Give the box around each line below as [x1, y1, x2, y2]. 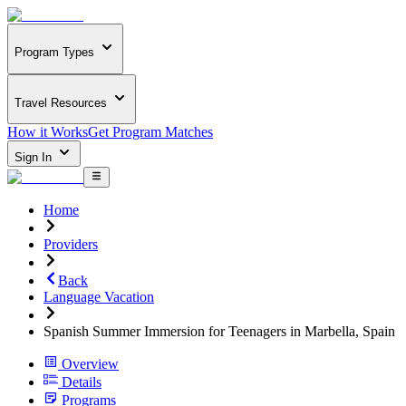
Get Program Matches [88, 124, 213, 140]
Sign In [14, 150, 55, 165]
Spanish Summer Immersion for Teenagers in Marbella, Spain [43, 323, 395, 339]
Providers [43, 236, 98, 252]
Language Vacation [43, 288, 154, 304]
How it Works [7, 124, 88, 140]
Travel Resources [14, 95, 107, 110]
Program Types [14, 45, 94, 60]
